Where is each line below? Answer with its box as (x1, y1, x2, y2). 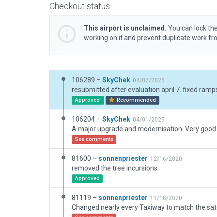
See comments (75, 136, 113, 142)
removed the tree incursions (72, 164, 157, 172)
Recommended (115, 97, 156, 103)
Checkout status (49, 1, 110, 11)
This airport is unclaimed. (84, 24, 167, 32)
